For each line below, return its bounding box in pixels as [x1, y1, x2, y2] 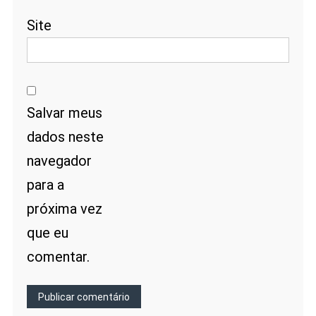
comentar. [26, 248, 90, 266]
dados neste [26, 128, 104, 146]
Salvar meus [26, 104, 102, 122]
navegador [26, 152, 92, 170]
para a [26, 176, 64, 194]
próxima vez [26, 200, 102, 218]
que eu [26, 224, 68, 242]
